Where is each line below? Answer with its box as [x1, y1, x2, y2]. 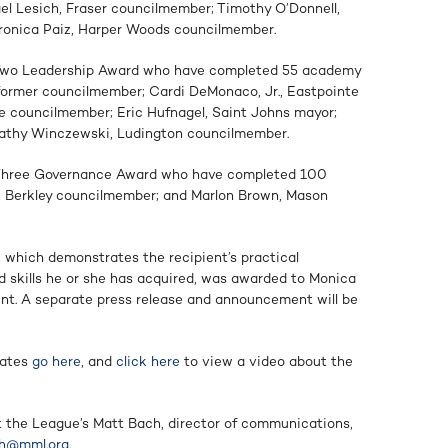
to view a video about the [180, 352, 353, 370]
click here [116, 352, 180, 370]
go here [32, 352, 81, 370]
